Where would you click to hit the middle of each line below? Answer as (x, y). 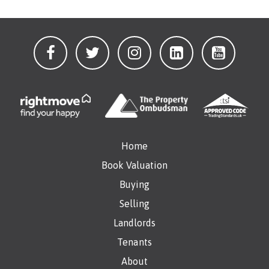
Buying (134, 184)
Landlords (134, 223)
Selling (134, 204)
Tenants (134, 242)
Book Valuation (134, 165)
